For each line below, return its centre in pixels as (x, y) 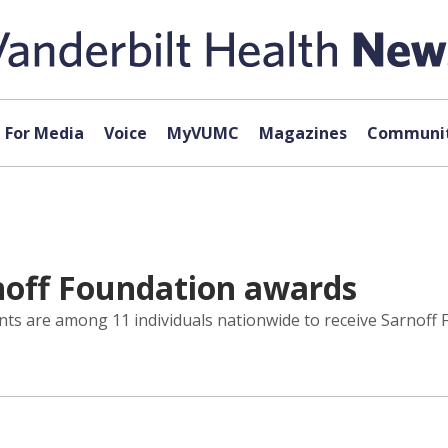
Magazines (302, 133)
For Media (44, 133)
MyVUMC (202, 133)
